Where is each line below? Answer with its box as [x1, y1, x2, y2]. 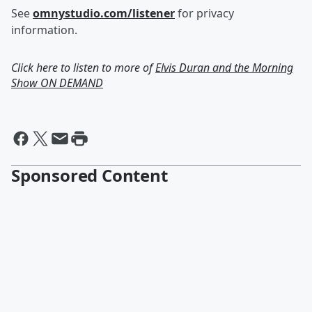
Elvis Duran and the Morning [155, 60, 293, 75]
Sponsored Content [11, 164, 168, 187]
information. [11, 22, 77, 38]
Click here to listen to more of [11, 60, 155, 75]
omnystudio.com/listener [33, 6, 175, 21]
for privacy [175, 6, 234, 21]
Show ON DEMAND [11, 75, 103, 91]
